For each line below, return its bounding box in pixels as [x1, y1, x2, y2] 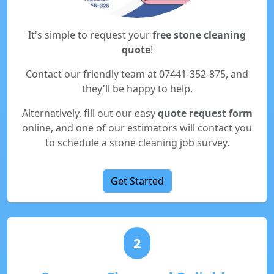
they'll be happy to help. [81, 82, 193, 95]
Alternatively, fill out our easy [21, 106, 158, 120]
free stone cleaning [152, 28, 246, 42]
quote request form [157, 106, 253, 120]
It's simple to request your [28, 28, 152, 42]
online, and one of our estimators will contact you [22, 121, 252, 135]
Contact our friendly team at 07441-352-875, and [26, 67, 248, 81]
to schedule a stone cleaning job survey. [45, 136, 229, 149]
